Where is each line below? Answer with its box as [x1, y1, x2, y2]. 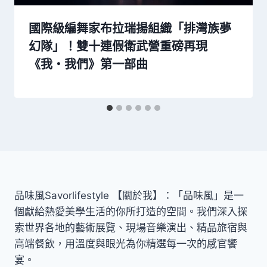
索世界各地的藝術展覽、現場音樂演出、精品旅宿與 [14, 222, 247, 234]
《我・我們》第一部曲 [29, 57, 148, 72]
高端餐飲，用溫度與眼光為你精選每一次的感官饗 [14, 238, 237, 250]
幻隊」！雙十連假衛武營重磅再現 [29, 39, 207, 54]
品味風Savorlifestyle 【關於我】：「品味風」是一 [14, 190, 244, 202]
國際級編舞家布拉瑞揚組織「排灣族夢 [29, 21, 231, 36]
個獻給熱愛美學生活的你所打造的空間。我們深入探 [14, 206, 247, 218]
